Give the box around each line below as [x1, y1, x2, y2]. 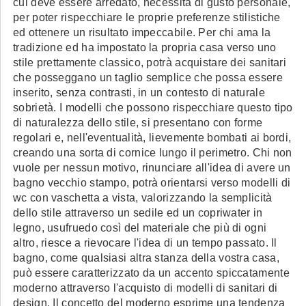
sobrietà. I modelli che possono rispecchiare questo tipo [13, 102, 293, 113]
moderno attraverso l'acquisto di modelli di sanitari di [13, 282, 278, 294]
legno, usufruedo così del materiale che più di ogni [13, 222, 267, 234]
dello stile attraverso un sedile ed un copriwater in [13, 207, 263, 219]
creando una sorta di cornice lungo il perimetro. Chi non [13, 147, 292, 158]
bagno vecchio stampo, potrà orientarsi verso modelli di [13, 177, 291, 189]
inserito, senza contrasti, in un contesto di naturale [13, 87, 265, 98]
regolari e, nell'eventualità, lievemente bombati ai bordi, [13, 132, 292, 143]
